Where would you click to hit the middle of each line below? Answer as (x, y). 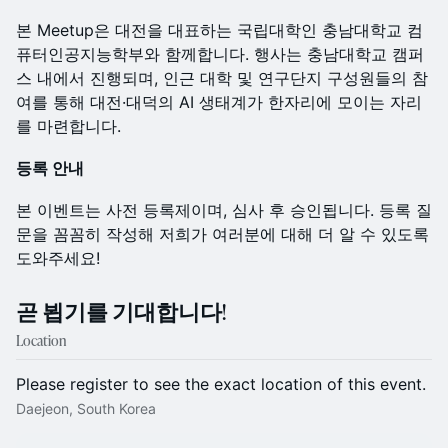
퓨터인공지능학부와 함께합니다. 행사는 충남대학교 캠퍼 (220, 54)
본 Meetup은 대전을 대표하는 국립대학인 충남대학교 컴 (219, 30)
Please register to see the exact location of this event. (221, 384)
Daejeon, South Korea (86, 408)
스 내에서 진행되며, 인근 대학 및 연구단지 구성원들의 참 (222, 78)
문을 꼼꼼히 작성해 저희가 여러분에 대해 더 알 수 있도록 (222, 234)
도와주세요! (58, 258)
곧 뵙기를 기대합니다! (121, 311)
